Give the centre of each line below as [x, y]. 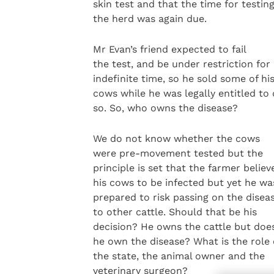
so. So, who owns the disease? [165, 108]
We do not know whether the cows [176, 139]
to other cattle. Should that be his [175, 212]
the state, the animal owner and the [179, 256]
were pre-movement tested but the [178, 154]
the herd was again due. [150, 18]
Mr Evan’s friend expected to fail [169, 50]
